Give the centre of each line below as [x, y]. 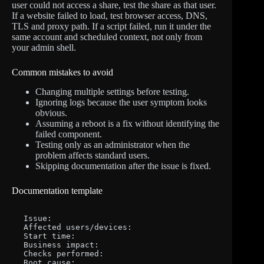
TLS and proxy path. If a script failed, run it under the [111, 27]
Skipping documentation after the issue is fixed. [123, 166]
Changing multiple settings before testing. [112, 92]
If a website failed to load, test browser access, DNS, [110, 16]
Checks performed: [64, 253]
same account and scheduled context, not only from [107, 37]
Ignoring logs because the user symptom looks [121, 103]
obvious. [51, 113]
